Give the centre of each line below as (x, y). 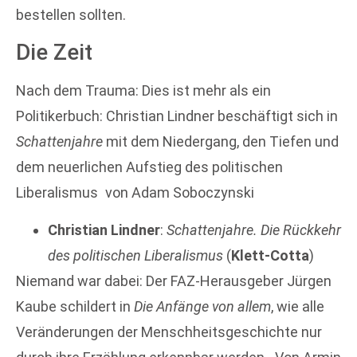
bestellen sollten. (71, 15)
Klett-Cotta (270, 255)
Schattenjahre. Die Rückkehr (254, 229)
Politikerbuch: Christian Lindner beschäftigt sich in (177, 116)
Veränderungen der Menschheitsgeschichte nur (169, 331)
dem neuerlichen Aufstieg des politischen (149, 167)
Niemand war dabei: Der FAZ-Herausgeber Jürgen (174, 280)
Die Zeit (54, 53)
